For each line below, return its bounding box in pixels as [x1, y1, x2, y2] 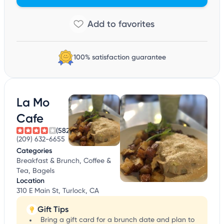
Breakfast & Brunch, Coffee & [16, 157, 111, 165]
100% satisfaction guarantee [73, 53, 166, 62]
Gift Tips [37, 204, 68, 214]
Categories [16, 146, 52, 155]
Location [16, 176, 44, 185]
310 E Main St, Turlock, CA [16, 187, 99, 195]
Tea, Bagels [16, 167, 54, 175]
